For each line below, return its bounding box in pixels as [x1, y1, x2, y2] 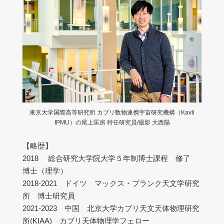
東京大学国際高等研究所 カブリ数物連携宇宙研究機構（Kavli [29, 109, 194, 116]
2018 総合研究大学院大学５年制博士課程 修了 [22, 154, 198, 163]
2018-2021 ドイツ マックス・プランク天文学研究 [22, 179, 199, 188]
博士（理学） [22, 166, 67, 175]
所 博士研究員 [22, 191, 75, 200]
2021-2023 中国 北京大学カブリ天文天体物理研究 [22, 204, 199, 213]
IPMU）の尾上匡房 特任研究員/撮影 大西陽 [54, 119, 170, 126]
